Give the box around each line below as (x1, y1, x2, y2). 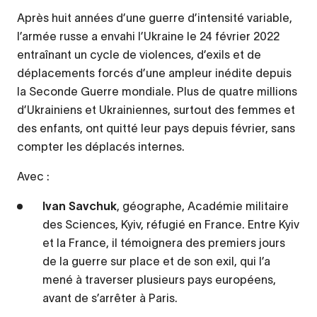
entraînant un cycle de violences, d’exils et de (17, 48, 261, 62)
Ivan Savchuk (42, 200, 117, 213)
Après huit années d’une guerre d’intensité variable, (17, 11, 292, 25)
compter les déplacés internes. (17, 140, 185, 154)
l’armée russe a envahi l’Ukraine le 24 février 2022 (17, 30, 279, 43)
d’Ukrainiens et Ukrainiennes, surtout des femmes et (17, 103, 295, 117)
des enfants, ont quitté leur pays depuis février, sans (17, 122, 295, 135)
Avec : (17, 170, 50, 183)
